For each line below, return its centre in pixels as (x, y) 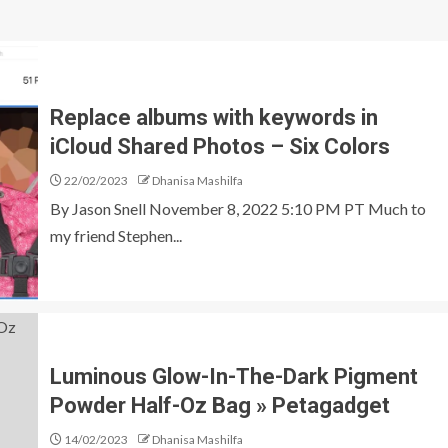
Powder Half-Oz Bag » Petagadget (220, 405)
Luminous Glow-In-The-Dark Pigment (234, 376)
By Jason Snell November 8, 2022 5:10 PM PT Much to (238, 208)
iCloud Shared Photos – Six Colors (220, 146)
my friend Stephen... (116, 235)
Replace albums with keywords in (214, 117)
